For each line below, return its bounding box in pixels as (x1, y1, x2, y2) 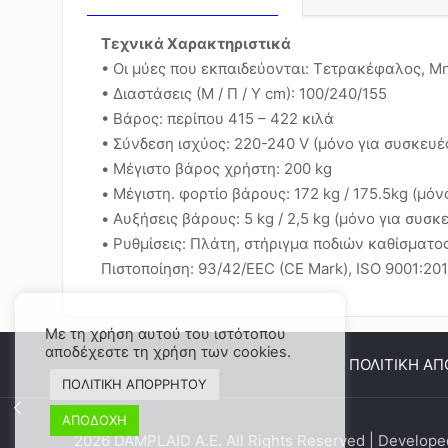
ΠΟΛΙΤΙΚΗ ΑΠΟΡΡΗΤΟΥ (62, 376, 207, 392)
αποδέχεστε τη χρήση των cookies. (45, 343, 291, 361)
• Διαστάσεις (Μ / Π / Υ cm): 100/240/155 (100, 84, 387, 103)
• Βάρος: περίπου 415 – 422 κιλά (100, 109, 334, 128)
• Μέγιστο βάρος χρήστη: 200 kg (100, 159, 332, 178)
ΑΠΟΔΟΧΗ (62, 412, 127, 428)
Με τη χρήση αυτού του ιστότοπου (45, 325, 286, 343)
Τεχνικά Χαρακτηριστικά (100, 34, 291, 53)
